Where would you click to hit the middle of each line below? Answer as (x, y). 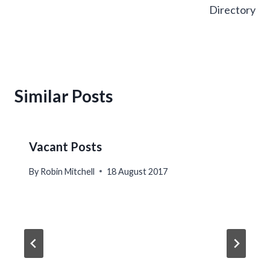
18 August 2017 (137, 171)
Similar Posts (64, 96)
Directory (232, 10)
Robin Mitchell (68, 171)
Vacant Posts (65, 147)
